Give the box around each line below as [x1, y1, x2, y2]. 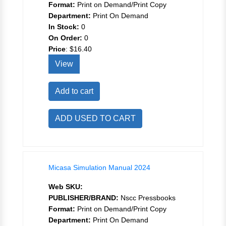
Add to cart [55, 87, 93, 96]
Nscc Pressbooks [119, 194, 176, 202]
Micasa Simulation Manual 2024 [48, 163, 150, 172]
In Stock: [48, 23, 79, 31]
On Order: [48, 34, 82, 42]
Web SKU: [48, 183, 83, 191]
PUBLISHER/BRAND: [48, 194, 119, 202]
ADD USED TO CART [55, 114, 136, 123]
